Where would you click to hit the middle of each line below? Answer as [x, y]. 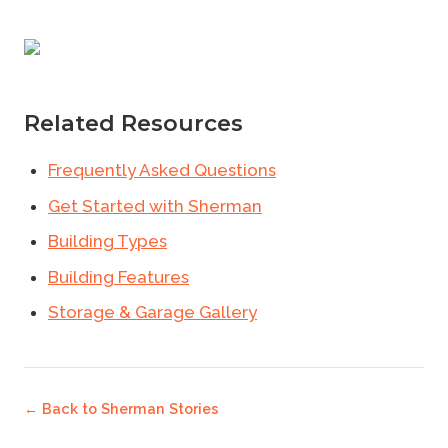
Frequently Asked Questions [162, 170]
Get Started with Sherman [155, 205]
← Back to [62, 409]
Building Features [118, 276]
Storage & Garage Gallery [152, 312]
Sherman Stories [160, 409]
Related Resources [133, 123]
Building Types [107, 241]
